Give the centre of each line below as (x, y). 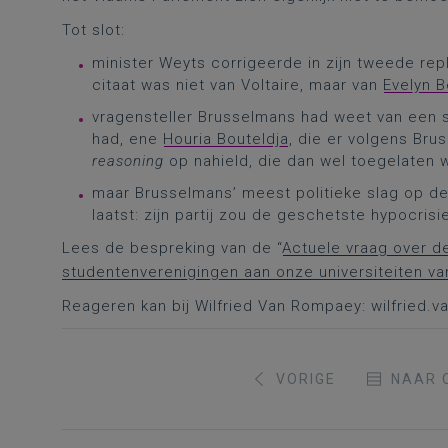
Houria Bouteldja (226, 139)
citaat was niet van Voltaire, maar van (237, 85)
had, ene (127, 139)
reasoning (128, 161)
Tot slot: (93, 30)
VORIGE (305, 379)
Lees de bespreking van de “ (172, 248)
